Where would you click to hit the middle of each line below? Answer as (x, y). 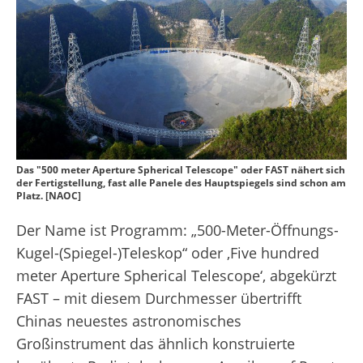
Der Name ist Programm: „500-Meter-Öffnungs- (177, 231)
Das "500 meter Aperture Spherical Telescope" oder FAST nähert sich (181, 170)
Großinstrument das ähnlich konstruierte (156, 344)
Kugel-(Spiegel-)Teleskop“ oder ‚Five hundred (168, 253)
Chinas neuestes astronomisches (129, 321)
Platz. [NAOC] (49, 196)
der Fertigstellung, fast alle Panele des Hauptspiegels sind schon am (181, 183)
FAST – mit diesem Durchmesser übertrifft (159, 299)
